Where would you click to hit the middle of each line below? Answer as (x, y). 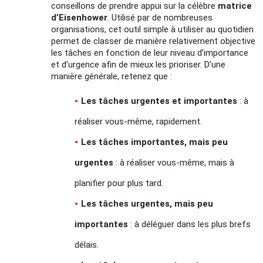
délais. (87, 245)
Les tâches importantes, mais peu (155, 142)
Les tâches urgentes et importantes (159, 101)
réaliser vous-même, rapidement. (139, 121)
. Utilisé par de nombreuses (160, 17)
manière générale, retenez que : (112, 76)
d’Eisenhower (80, 17)
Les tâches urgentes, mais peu (147, 203)
